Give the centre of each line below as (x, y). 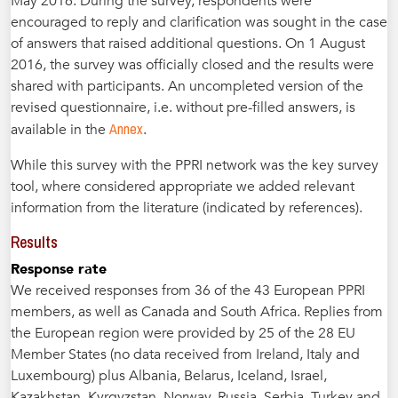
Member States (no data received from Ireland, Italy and (185, 354)
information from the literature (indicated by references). (187, 208)
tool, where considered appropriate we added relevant (183, 187)
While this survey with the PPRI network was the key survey (195, 165)
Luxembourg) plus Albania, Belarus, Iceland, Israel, (169, 376)
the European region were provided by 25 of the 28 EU (183, 333)
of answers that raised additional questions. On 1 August (188, 44)
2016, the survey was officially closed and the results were (192, 65)
